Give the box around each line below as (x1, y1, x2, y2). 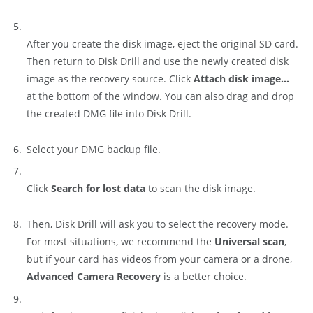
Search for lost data (51, 182, 145, 196)
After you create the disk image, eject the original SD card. (27, 37, 298, 51)
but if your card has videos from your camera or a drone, (27, 252, 292, 266)
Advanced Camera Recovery (27, 270, 161, 284)
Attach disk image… (194, 72, 289, 86)
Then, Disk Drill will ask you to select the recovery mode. (27, 217, 289, 231)
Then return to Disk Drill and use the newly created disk (27, 54, 289, 68)
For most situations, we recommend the (27, 235, 214, 249)
